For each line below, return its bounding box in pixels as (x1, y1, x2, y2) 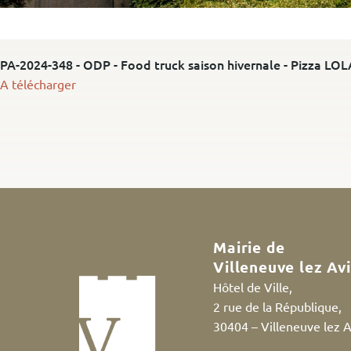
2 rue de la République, (213, 298, 342, 314)
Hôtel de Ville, (213, 278, 293, 295)
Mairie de (213, 237, 285, 257)
